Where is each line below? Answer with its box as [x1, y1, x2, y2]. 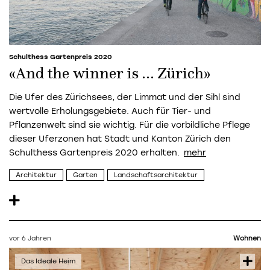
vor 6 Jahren [9, 234, 51, 243]
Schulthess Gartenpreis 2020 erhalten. [9, 148, 180, 159]
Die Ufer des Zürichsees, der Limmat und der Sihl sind [9, 92, 240, 103]
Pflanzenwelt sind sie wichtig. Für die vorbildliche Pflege [9, 120, 250, 131]
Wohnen [233, 234, 261, 243]
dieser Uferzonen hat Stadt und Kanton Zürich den [9, 134, 231, 145]
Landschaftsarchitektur [114, 171, 198, 179]
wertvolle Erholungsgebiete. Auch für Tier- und [9, 106, 211, 117]
